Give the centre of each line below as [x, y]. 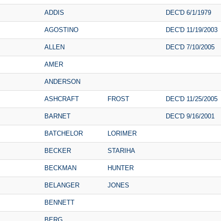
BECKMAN [60, 168]
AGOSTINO [61, 30]
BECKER [58, 150]
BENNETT [59, 202]
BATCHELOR [64, 133]
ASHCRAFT [62, 99]
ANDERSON [62, 81]
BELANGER [62, 185]
